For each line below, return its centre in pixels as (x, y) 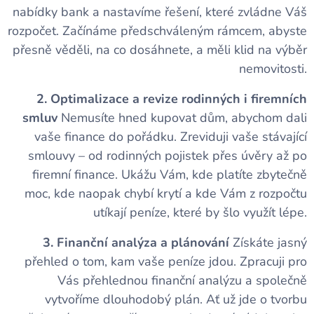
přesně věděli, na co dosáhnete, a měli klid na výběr (160, 49)
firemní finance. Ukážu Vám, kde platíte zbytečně (170, 174)
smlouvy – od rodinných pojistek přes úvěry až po (168, 155)
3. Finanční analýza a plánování (136, 242)
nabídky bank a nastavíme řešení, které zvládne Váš (160, 12)
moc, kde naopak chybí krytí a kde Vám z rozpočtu (166, 193)
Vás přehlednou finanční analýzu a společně (182, 280)
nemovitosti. (273, 68)
